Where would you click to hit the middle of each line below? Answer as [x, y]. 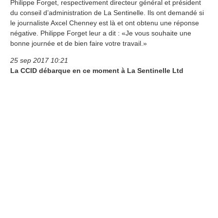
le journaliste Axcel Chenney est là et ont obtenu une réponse [105, 23]
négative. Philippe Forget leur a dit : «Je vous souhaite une [101, 33]
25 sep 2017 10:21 [39, 60]
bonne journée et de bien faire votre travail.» [79, 43]
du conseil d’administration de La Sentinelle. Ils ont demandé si [107, 12]
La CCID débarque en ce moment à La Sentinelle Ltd [97, 70]
